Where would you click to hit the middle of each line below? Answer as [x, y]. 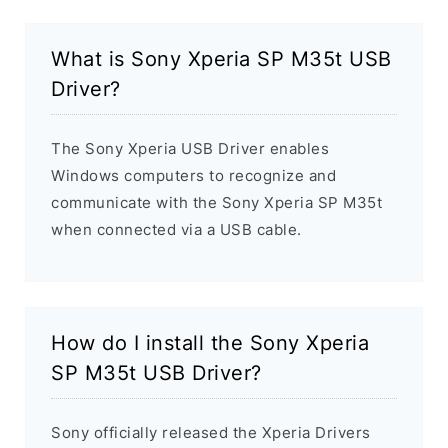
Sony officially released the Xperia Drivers [211, 433]
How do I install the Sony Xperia [210, 343]
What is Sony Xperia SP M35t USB [221, 59]
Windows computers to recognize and [193, 176]
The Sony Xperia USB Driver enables [190, 149]
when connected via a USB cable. [176, 230]
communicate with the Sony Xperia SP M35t [216, 203]
